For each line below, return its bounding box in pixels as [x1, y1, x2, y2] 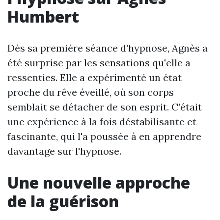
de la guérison [7, 191, 119, 212]
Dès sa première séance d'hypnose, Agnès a [7, 42, 208, 54]
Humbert [7, 6, 79, 27]
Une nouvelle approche [7, 172, 190, 193]
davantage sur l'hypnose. [7, 145, 121, 157]
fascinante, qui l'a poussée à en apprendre [7, 130, 201, 142]
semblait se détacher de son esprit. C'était [7, 101, 202, 113]
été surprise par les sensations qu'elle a [7, 56, 191, 69]
